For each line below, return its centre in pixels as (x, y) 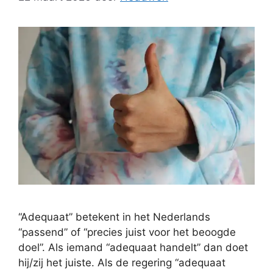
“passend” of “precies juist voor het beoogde (127, 232)
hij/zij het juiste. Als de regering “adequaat (122, 262)
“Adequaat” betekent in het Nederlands (114, 217)
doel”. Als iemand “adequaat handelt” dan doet (133, 247)
